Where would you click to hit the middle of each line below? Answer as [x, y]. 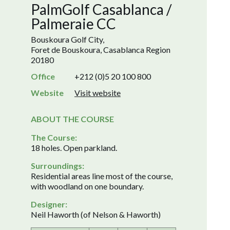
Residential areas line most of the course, [102, 176]
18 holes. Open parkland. [74, 148]
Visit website [97, 93]
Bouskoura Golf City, [68, 39]
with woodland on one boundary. [87, 186]
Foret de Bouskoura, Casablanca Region [101, 50]
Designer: [49, 204]
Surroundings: [57, 166]
